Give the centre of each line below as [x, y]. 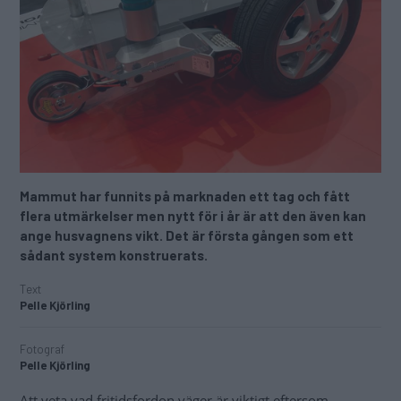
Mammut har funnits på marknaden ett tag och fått [185, 196]
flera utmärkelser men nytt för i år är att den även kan [193, 216]
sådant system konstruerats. [114, 255]
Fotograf [42, 349]
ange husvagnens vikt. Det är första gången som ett [187, 235]
